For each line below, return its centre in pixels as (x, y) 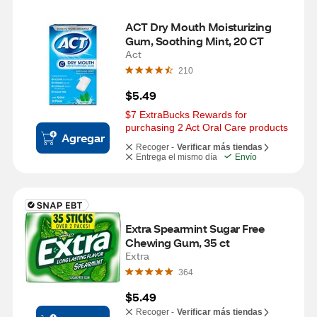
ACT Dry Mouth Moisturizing (198, 27)
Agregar (83, 138)
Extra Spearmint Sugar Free (195, 228)
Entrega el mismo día (177, 157)
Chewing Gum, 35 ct (178, 242)
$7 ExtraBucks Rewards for (186, 115)
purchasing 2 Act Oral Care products (207, 127)
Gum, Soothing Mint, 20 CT (195, 41)
